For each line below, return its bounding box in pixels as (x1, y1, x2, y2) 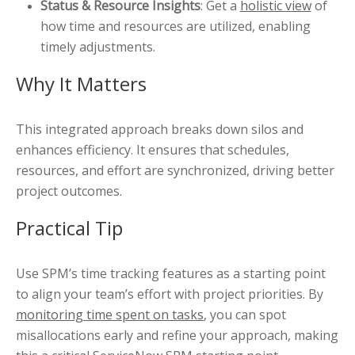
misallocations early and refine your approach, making (16, 326, 338, 345)
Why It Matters (16, 71, 147, 97)
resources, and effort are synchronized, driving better (16, 162, 334, 180)
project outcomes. (16, 182, 122, 200)
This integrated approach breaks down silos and (16, 120, 303, 139)
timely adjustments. (40, 38, 155, 56)
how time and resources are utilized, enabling (40, 17, 311, 36)
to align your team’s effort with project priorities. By (16, 285, 323, 303)
